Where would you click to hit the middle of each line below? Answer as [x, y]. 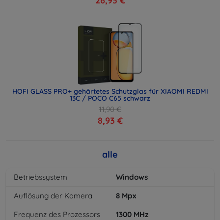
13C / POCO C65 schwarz [110, 98]
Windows [132, 177]
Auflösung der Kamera [53, 196]
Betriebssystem [41, 177]
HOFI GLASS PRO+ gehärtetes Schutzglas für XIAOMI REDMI [110, 92]
